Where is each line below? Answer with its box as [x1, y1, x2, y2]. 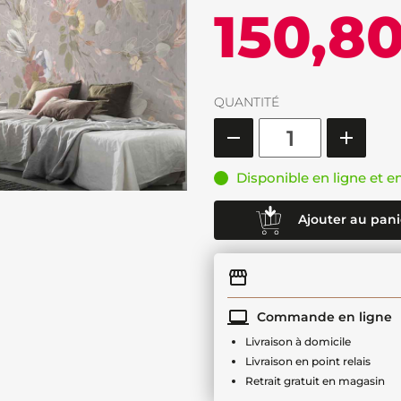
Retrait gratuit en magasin [245, 374, 385, 388]
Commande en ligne [253, 308, 392, 325]
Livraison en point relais [245, 354, 371, 368]
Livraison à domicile [245, 335, 351, 348]
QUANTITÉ [214, 94, 279, 110]
